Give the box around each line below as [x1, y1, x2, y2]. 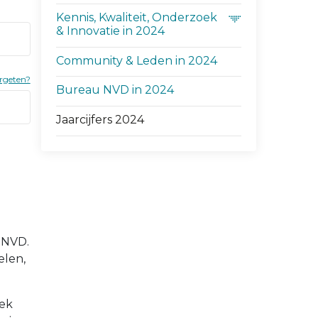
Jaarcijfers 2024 [55, 112, 144, 126]
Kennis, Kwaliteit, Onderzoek [55, 11, 217, 25]
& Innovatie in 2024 [55, 24, 165, 38]
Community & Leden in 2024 [55, 53, 217, 67]
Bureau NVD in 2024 [55, 83, 174, 97]
